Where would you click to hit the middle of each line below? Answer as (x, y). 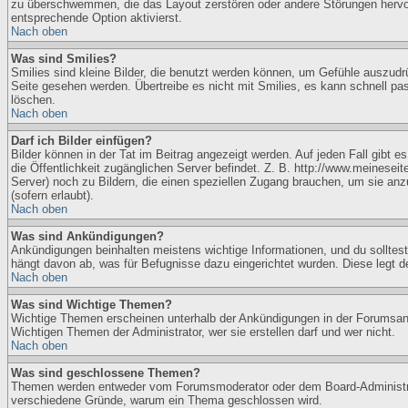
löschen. (33, 100)
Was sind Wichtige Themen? (92, 305)
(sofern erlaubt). (52, 195)
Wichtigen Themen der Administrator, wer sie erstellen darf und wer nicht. (203, 332)
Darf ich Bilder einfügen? (82, 141)
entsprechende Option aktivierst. (97, 18)
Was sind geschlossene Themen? (106, 373)
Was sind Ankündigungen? (87, 236)
